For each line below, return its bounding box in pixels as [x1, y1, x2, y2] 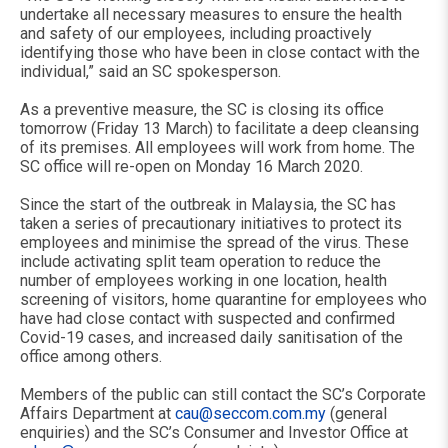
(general [326, 404, 387, 423]
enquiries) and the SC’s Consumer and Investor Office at [20, 423, 408, 442]
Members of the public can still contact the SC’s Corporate [20, 385, 426, 404]
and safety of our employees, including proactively [20, 24, 372, 43]
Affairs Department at [20, 404, 175, 423]
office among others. [20, 347, 162, 366]
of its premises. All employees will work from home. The [20, 138, 415, 157]
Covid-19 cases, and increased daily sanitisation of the [20, 328, 403, 347]
